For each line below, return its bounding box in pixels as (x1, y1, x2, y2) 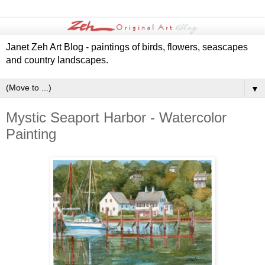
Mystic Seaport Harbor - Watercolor (6, 109, 227, 126)
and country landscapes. (6, 55, 108, 66)
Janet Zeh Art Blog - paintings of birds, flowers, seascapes (6, 42, 248, 53)
